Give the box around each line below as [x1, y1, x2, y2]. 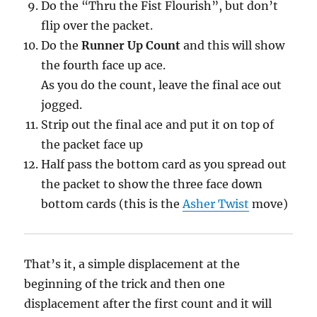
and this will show [180, 38, 285, 53]
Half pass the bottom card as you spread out [41, 157, 287, 172]
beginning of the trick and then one [24, 277, 226, 292]
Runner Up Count [81, 38, 181, 53]
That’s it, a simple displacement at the [24, 257, 241, 272]
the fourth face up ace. [41, 58, 166, 73]
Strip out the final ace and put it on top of [41, 117, 275, 132]
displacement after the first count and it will [24, 296, 272, 311]
